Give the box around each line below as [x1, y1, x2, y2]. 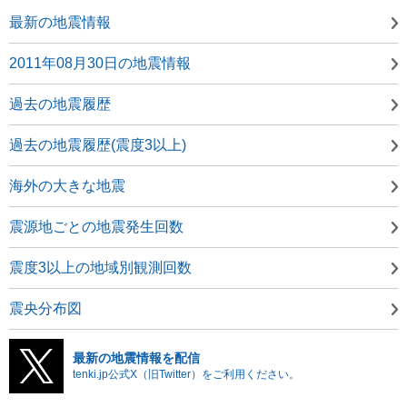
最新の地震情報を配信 [73, 350, 200, 365]
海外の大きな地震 [9, 177, 125, 194]
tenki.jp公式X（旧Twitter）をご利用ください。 [73, 367, 300, 381]
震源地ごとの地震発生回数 [9, 218, 184, 234]
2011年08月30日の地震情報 [9, 55, 191, 71]
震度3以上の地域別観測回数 [9, 259, 192, 275]
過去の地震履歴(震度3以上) [9, 136, 186, 153]
